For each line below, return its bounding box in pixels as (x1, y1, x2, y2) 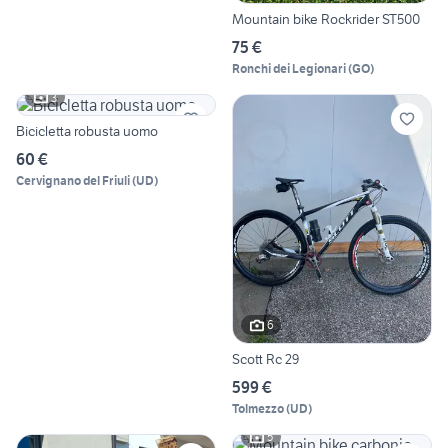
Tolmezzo (232, 400, 284, 416)
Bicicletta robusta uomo (16, 122, 158, 141)
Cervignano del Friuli (16, 173, 130, 189)
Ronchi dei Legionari (232, 61, 346, 77)
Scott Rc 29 (232, 349, 299, 368)
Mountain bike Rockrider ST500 (232, 10, 420, 29)
